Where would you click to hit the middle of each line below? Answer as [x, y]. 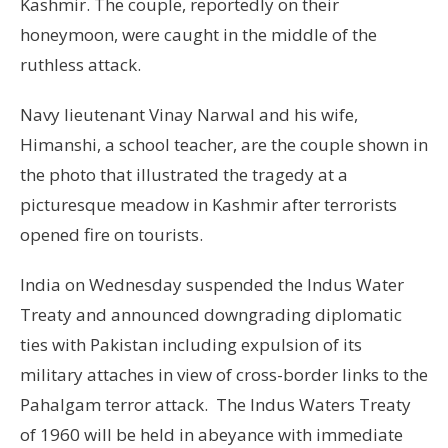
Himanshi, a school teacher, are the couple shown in [224, 145]
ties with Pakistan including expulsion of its [191, 345]
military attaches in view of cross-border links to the [224, 375]
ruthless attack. [80, 65]
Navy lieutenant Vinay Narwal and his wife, [189, 115]
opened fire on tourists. [111, 235]
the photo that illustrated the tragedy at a [184, 175]
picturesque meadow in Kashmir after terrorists [208, 205]
